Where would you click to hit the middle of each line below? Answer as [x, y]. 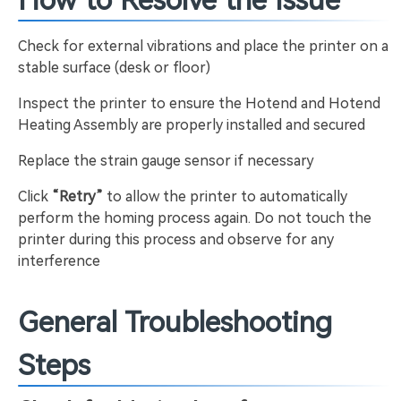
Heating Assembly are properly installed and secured [192, 125]
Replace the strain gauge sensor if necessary [166, 161]
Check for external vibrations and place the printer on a [203, 46]
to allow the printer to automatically [225, 196]
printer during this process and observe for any [176, 239]
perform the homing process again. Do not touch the [195, 218]
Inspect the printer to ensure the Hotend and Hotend [199, 103]
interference [59, 261]
